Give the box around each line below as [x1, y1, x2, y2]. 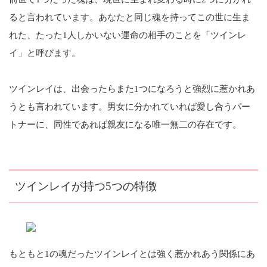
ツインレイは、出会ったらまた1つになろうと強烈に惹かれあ [9, 84, 255, 94]
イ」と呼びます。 [9, 48, 80, 58]
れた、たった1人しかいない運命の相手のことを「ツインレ [9, 30, 246, 41]
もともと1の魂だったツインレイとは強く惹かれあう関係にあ [9, 249, 255, 259]
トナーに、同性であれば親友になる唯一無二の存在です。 [9, 120, 241, 130]
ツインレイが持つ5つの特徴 [15, 180, 157, 193]
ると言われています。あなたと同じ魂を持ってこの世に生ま [9, 13, 250, 23]
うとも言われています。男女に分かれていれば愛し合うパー [9, 102, 250, 112]
